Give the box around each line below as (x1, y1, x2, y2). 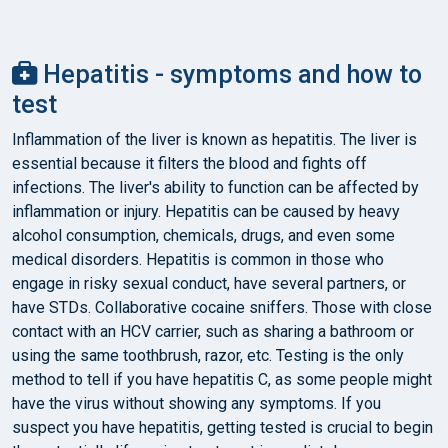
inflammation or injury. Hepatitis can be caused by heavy (12, 201, 400, 221)
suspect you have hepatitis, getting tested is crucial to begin (12, 417, 433, 437)
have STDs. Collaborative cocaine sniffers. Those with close (12, 297, 432, 317)
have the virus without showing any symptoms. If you (12, 393, 381, 413)
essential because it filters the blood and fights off (12, 153, 367, 173)
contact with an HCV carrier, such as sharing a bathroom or (12, 321, 414, 341)
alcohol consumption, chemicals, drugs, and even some (12, 225, 395, 245)
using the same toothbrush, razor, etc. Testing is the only (12, 345, 404, 365)
